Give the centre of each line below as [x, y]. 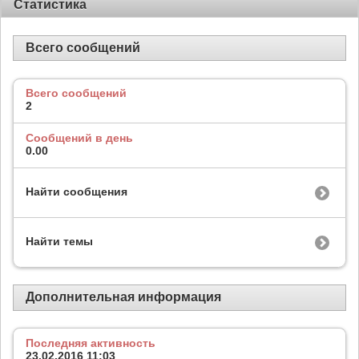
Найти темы [59, 241]
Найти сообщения [77, 191]
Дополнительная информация [123, 297]
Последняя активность [91, 343]
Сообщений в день [79, 138]
